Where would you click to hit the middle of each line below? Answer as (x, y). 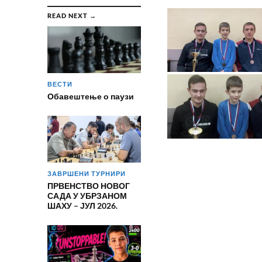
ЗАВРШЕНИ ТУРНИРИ (86, 173)
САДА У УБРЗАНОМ (87, 196)
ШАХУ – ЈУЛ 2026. (82, 206)
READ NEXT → (72, 15)
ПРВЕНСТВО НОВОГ (88, 186)
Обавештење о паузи (90, 96)
